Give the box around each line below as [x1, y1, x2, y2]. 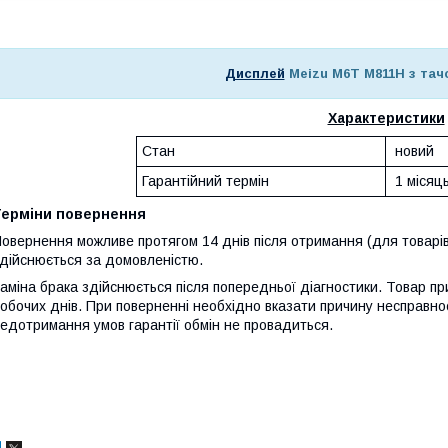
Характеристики [327, 109, 445, 126]
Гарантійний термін [142, 172, 269, 189]
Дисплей [224, 65, 285, 81]
